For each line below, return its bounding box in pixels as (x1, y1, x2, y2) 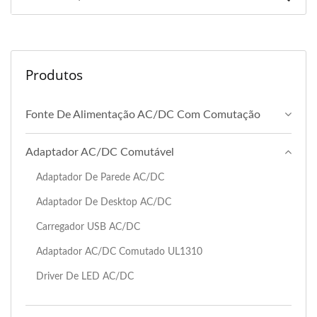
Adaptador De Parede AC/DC (36, 171, 164, 183)
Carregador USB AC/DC (36, 221, 140, 232)
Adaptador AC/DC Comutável (25, 146, 174, 158)
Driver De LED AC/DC (36, 270, 134, 282)
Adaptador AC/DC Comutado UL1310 (36, 246, 202, 257)
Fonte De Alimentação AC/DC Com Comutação (25, 108, 260, 120)
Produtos (25, 65, 83, 84)
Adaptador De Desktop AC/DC (36, 196, 171, 207)
